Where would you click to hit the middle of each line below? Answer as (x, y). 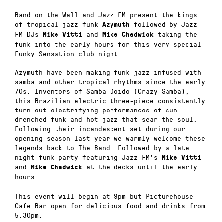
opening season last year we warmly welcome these (110, 138)
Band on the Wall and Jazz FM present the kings (106, 14)
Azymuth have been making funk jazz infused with (108, 72)
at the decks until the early (140, 167)
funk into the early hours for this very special (108, 44)
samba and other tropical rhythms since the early (110, 82)
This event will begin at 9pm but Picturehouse (104, 196)
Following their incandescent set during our (100, 129)
